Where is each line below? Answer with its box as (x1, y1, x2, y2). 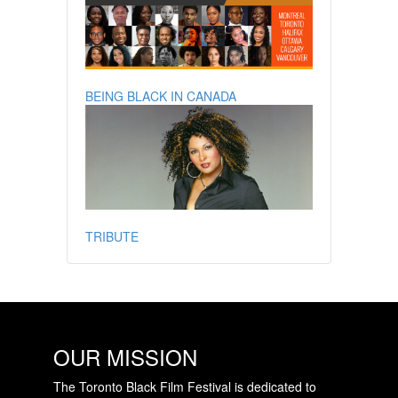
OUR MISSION (52, 341, 197, 373)
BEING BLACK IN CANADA (84, 86, 236, 105)
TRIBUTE (84, 227, 139, 245)
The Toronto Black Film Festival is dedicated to (52, 378, 316, 396)
